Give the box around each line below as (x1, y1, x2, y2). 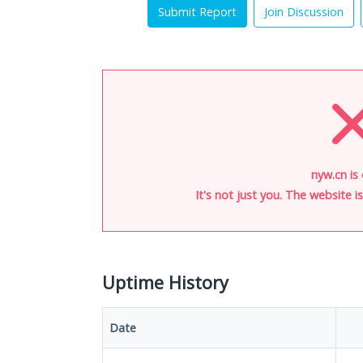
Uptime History (102, 271, 228, 294)
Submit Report (158, 4, 237, 19)
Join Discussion (264, 4, 344, 19)
